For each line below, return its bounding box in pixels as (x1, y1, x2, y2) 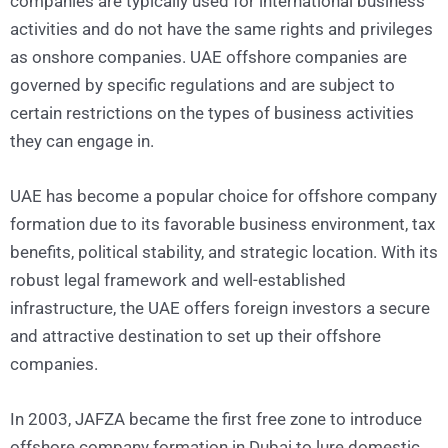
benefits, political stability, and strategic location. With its (10, 241, 438, 262)
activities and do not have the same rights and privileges (10, 18, 433, 39)
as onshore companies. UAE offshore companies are (10, 46, 407, 67)
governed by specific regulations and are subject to (10, 74, 395, 95)
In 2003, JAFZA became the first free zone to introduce (10, 409, 422, 429)
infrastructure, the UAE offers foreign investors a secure (10, 297, 430, 318)
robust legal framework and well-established (10, 269, 346, 290)
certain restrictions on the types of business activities (10, 102, 414, 123)
